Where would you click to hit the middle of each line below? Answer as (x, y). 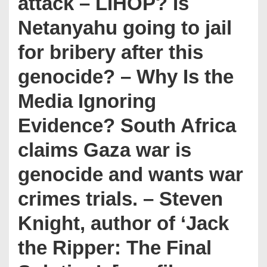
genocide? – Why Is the (126, 77)
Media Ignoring (87, 101)
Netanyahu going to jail (125, 28)
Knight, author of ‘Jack (123, 223)
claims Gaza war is (105, 150)
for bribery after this (111, 52)
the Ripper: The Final (115, 248)
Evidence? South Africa (127, 125)
